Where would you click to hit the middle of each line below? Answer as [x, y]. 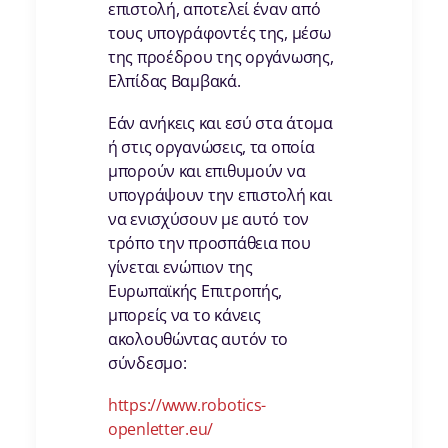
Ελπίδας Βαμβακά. [174, 81]
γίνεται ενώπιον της [180, 267]
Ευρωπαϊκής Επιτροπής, [195, 291]
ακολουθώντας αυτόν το [198, 339]
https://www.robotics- [187, 405]
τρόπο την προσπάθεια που [209, 243]
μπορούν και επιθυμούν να [207, 171]
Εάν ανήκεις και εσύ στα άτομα [220, 123]
